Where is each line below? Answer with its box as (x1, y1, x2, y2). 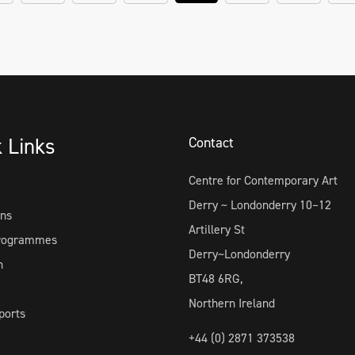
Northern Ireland (188, 295, 275, 311)
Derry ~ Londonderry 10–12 (188, 197, 331, 213)
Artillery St (188, 221, 245, 238)
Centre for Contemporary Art (188, 172, 338, 189)
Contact (188, 133, 234, 152)
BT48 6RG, (188, 270, 242, 287)
